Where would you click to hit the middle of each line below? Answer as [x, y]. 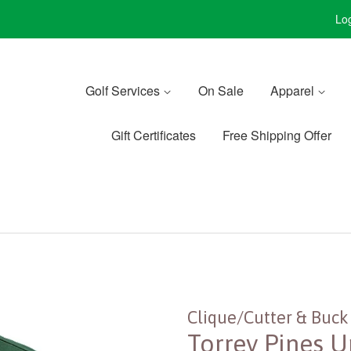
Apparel [294, 90]
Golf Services [124, 90]
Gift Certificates [154, 135]
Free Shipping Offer [277, 135]
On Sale [221, 90]
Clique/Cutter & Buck [268, 317]
